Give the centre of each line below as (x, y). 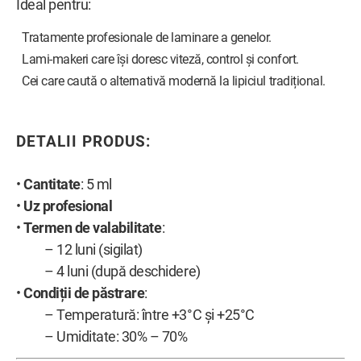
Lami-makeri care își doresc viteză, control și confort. (158, 60)
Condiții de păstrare (84, 293)
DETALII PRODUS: (84, 142)
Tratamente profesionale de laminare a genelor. (144, 38)
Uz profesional (68, 206)
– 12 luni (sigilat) (79, 249)
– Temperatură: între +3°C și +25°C (135, 315)
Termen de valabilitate (93, 228)
